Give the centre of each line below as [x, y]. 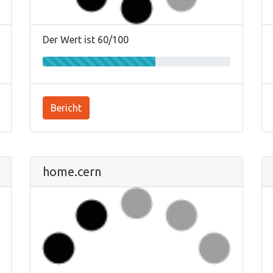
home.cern [72, 172]
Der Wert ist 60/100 [86, 40]
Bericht [66, 108]
